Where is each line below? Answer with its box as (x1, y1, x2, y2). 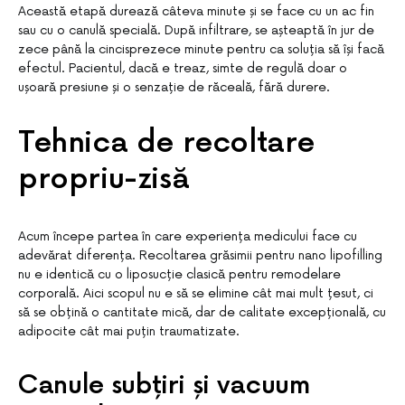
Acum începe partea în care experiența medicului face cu (18, 229, 357, 244)
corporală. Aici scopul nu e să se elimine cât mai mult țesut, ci (18, 286, 373, 301)
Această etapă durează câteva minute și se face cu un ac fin (18, 4, 374, 19)
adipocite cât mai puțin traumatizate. (18, 324, 240, 339)
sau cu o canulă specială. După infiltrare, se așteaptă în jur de (18, 23, 374, 38)
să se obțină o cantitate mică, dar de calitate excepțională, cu (18, 305, 386, 320)
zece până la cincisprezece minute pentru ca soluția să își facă (18, 42, 384, 57)
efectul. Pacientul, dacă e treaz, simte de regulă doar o (18, 61, 347, 76)
